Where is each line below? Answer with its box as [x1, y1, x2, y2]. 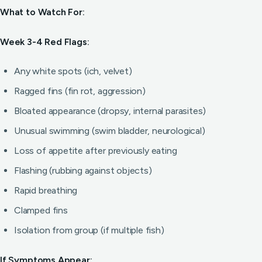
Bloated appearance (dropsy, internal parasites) [14, 105, 206, 116]
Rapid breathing [14, 185, 78, 196]
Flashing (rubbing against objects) [14, 165, 152, 176]
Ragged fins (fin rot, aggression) [14, 85, 146, 96]
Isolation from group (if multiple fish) [14, 225, 164, 236]
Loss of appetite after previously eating [14, 145, 177, 156]
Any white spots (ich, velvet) [14, 65, 132, 77]
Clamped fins [14, 205, 68, 216]
